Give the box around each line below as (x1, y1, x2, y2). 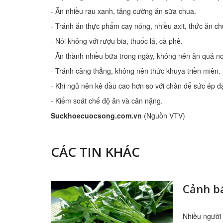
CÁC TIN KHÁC (51, 143, 140, 161)
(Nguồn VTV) (142, 111, 185, 120)
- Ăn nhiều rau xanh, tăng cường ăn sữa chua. (51, 6, 196, 16)
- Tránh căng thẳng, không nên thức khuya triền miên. (51, 66, 221, 76)
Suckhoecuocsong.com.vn (51, 111, 142, 120)
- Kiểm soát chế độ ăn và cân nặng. (51, 96, 163, 106)
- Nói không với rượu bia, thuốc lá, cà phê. (51, 36, 183, 46)
